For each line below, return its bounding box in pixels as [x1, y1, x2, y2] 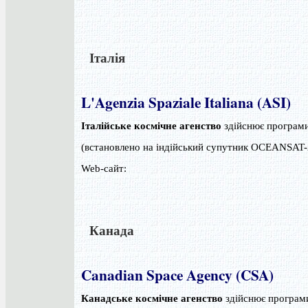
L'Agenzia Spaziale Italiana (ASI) [81, 91, 291, 113]
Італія [81, 48, 125, 67]
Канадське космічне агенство [81, 293, 223, 305]
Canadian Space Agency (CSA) [81, 264, 274, 286]
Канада [81, 221, 134, 239]
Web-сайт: [81, 163, 126, 175]
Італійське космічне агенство [81, 120, 221, 132]
